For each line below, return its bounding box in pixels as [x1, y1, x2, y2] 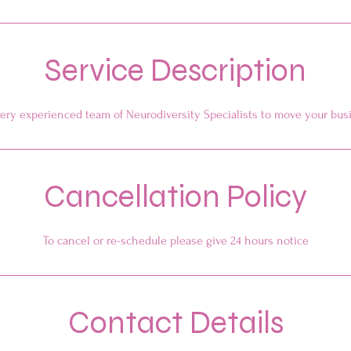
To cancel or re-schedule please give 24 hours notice [42, 233, 309, 248]
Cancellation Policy [44, 178, 307, 215]
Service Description [45, 52, 306, 89]
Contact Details [67, 304, 284, 342]
